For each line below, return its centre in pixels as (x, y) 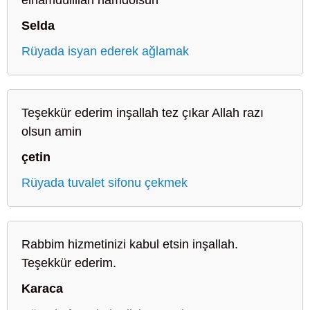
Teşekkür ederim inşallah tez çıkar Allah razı (143, 112)
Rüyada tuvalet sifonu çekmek (104, 182)
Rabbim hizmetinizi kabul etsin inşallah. (130, 244)
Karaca (42, 288)
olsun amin (52, 131)
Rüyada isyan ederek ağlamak (105, 51)
